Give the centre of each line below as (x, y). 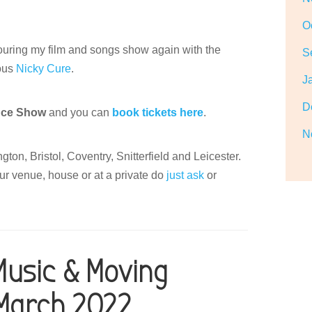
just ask (186, 175)
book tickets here (158, 112)
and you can (79, 112)
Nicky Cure (44, 69)
